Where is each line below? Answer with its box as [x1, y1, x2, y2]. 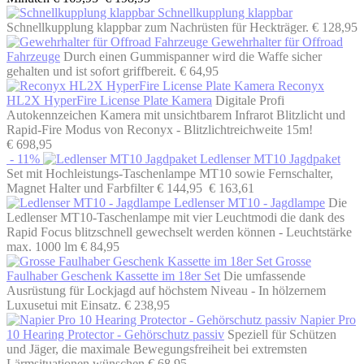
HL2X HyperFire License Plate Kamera [6, 93, 212, 107]
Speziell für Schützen [227, 327, 336, 341]
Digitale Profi [215, 93, 284, 107]
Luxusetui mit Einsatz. [6, 297, 121, 312]
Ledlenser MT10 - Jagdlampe [174, 195, 325, 210]
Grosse [275, 253, 311, 268]
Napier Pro [300, 312, 356, 327]
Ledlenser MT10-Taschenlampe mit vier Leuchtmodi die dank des [6, 210, 344, 224]
